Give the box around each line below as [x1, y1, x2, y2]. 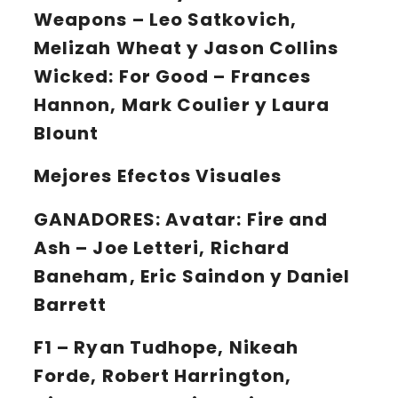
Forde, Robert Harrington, [34, 363, 291, 389]
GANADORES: [34, 206, 161, 232]
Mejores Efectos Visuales [34, 163, 282, 189]
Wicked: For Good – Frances [34, 63, 312, 89]
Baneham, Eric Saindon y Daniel [34, 263, 351, 289]
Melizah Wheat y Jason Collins [34, 35, 339, 60]
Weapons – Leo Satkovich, [34, 6, 297, 32]
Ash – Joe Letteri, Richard [34, 235, 291, 260]
